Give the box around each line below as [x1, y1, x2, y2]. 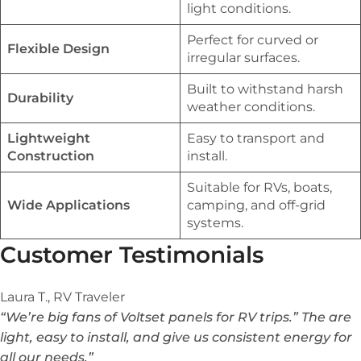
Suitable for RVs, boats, [187, 180, 332, 196]
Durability [7, 90, 73, 106]
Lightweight [7, 131, 90, 147]
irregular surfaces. [187, 50, 300, 66]
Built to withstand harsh [187, 81, 343, 98]
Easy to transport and [187, 131, 325, 147]
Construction [7, 148, 94, 164]
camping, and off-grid [187, 197, 326, 214]
